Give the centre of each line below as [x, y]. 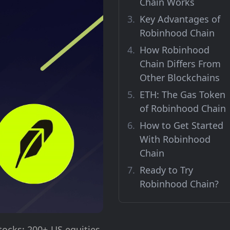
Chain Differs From [180, 64]
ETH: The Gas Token [183, 94]
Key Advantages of [180, 19]
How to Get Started [181, 125]
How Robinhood [175, 50]
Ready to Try [166, 170]
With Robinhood [175, 139]
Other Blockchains [180, 78]
